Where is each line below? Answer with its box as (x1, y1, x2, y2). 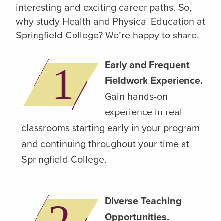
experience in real (105, 104, 182, 119)
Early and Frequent (105, 57, 190, 72)
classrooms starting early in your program (21, 120, 200, 135)
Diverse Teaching (105, 193, 182, 208)
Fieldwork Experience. (105, 73, 203, 88)
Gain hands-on (105, 88, 168, 104)
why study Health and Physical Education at (16, 13, 205, 29)
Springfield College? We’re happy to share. (16, 27, 199, 42)
